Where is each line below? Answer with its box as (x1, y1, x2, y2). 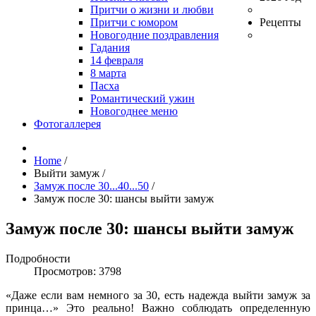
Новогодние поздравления (90, 29, 219, 41)
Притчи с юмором (90, 16, 178, 28)
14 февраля (90, 54, 143, 66)
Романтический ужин (90, 92, 195, 104)
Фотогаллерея (34, 118, 101, 130)
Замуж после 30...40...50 (34, 180, 149, 192)
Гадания (90, 42, 130, 54)
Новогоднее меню (90, 105, 178, 117)
